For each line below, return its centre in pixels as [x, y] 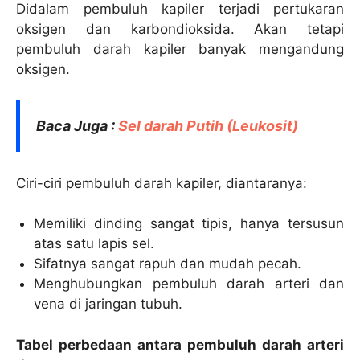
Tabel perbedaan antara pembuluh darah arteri [180, 344]
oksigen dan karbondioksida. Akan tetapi [180, 29]
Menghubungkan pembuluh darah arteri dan [189, 284]
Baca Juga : [77, 125]
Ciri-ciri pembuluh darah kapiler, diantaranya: [162, 183]
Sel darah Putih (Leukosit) [208, 125]
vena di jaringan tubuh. [108, 304]
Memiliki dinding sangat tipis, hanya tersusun [189, 224]
